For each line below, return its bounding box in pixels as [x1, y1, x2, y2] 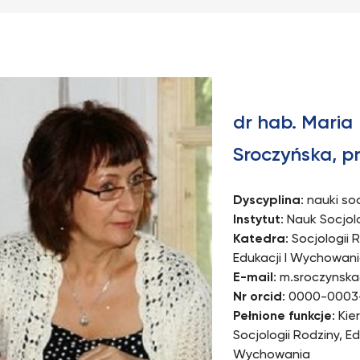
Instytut [232, 214, 280, 227]
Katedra [232, 233, 285, 247]
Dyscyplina [232, 194, 301, 208]
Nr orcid [232, 291, 282, 305]
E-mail [232, 272, 273, 285]
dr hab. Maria [232, 113, 353, 133]
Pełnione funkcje [232, 310, 332, 324]
